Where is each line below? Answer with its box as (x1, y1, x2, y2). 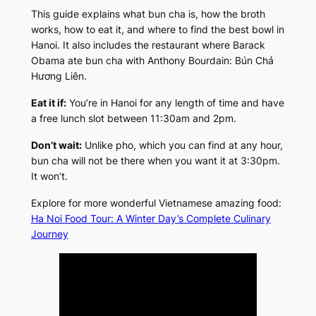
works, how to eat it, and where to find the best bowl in (30, 23, 284, 36)
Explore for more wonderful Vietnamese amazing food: (30, 197, 281, 209)
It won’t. (30, 170, 68, 183)
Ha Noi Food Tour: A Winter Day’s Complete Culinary (30, 212, 271, 225)
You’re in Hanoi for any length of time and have (66, 97, 284, 109)
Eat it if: (30, 97, 66, 109)
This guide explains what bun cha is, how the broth (30, 8, 265, 20)
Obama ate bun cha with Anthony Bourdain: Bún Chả (30, 54, 274, 67)
